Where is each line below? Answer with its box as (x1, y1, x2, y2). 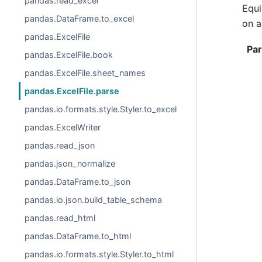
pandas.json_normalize (25, 158, 116, 168)
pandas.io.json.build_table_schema (25, 195, 163, 205)
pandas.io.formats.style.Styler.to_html (25, 249, 174, 259)
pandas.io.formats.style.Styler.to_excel (25, 104, 177, 114)
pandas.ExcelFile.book (25, 50, 113, 60)
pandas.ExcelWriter (25, 122, 101, 132)
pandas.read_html (25, 213, 96, 223)
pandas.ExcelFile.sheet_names (25, 68, 146, 78)
